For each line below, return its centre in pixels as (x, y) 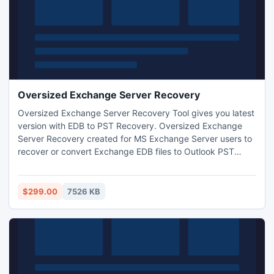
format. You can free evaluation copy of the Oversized (126, 164)
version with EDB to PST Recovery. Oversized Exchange (88, 126)
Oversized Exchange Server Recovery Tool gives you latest (136, 113)
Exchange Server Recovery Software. (93, 177)
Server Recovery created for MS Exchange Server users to (135, 139)
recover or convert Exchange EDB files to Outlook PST (126, 151)
